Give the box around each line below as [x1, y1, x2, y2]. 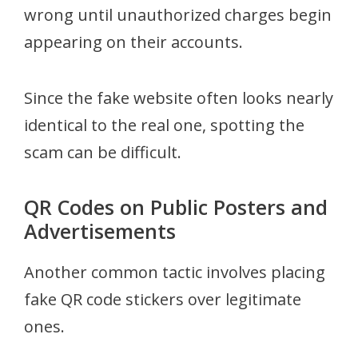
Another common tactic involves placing [24, 261, 325, 283]
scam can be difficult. [24, 141, 181, 163]
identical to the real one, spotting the [24, 113, 304, 136]
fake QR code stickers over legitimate [24, 288, 301, 310]
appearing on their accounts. [24, 30, 243, 53]
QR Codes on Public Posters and [24, 193, 328, 221]
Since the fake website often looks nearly [24, 86, 333, 109]
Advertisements [24, 217, 176, 245]
